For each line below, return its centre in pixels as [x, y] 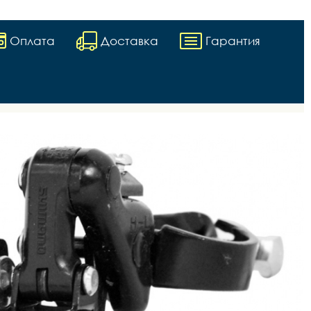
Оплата [32, 40]
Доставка [129, 40]
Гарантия [233, 40]
